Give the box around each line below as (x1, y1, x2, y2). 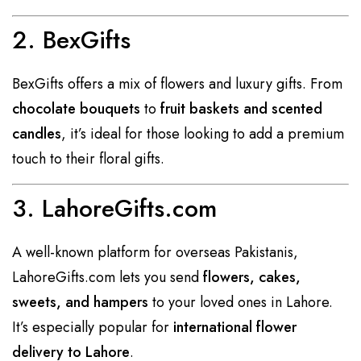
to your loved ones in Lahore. (148, 291, 333, 313)
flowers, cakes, (203, 266, 301, 288)
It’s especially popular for (12, 316, 173, 338)
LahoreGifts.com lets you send (12, 266, 203, 288)
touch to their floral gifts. (12, 147, 164, 169)
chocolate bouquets (12, 98, 140, 119)
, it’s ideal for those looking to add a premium (61, 122, 344, 144)
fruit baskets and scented (160, 98, 322, 119)
